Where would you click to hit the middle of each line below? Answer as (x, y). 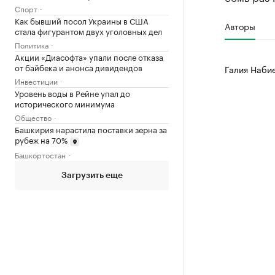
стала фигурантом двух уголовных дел (88, 31)
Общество (33, 117)
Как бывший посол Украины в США (82, 21)
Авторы (240, 26)
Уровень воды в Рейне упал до (72, 93)
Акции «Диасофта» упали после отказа (89, 57)
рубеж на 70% (41, 140)
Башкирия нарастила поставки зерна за (91, 129)
